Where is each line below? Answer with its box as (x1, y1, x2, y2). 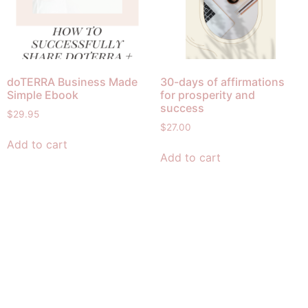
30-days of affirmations (159, 74, 285, 89)
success (159, 100, 204, 115)
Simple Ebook (7, 87, 78, 102)
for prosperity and (159, 87, 255, 102)
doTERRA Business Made (7, 74, 137, 89)
